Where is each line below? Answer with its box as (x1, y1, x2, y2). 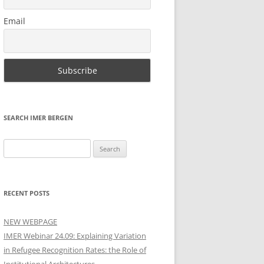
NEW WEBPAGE (4, 216, 57, 227)
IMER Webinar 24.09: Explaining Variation (4, 230, 146, 242)
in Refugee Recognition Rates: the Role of (4, 245, 146, 256)
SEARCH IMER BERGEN (4, 113, 73, 123)
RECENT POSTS (4, 189, 49, 198)
